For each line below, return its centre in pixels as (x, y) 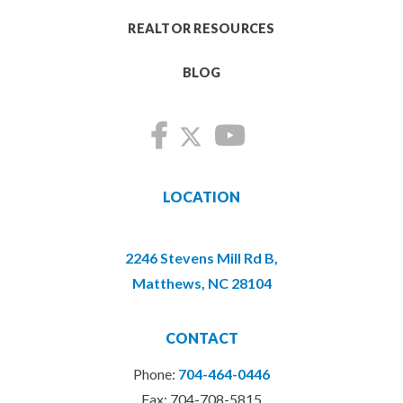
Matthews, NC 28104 (201, 282)
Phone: (156, 373)
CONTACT (201, 338)
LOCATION (201, 197)
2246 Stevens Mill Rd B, (201, 257)
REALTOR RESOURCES (201, 28)
